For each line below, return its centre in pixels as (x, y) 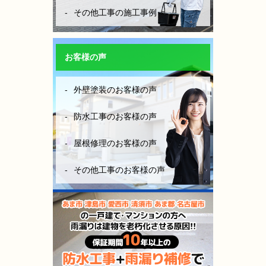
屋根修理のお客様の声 (115, 143)
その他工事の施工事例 (115, 12)
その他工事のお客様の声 (119, 170)
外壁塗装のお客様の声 (115, 89)
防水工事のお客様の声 (115, 116)
